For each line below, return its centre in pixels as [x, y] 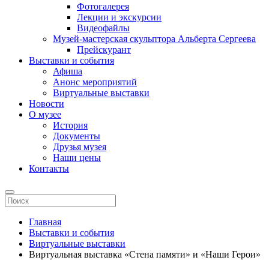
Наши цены [77, 158]
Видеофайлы [103, 28]
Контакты [49, 168]
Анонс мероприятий [95, 82]
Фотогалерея [103, 6]
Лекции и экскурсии [119, 17]
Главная [45, 222]
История [70, 125]
